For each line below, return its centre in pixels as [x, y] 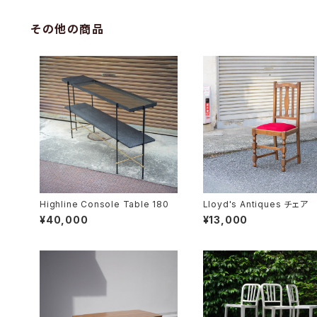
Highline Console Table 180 [104, 204]
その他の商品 [68, 29]
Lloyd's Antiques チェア [255, 204]
